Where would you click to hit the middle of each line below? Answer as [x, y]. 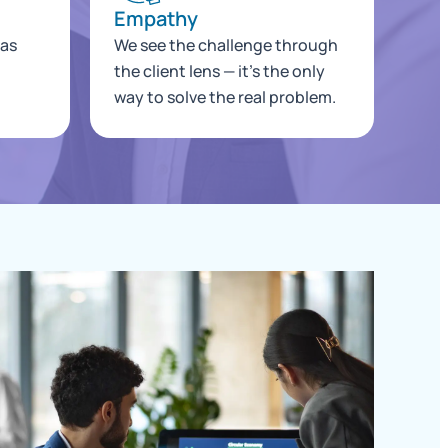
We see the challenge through [225, 44]
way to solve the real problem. [224, 96]
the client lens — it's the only [219, 70]
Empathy [155, 18]
